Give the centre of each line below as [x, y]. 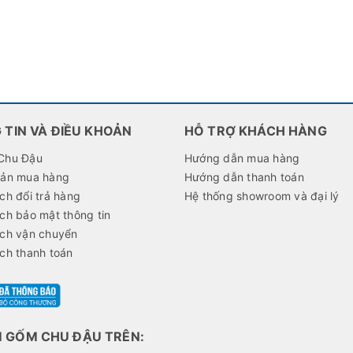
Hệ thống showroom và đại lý [262, 195]
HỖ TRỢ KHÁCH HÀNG [255, 130]
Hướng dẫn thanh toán [244, 176]
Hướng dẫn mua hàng [242, 158]
